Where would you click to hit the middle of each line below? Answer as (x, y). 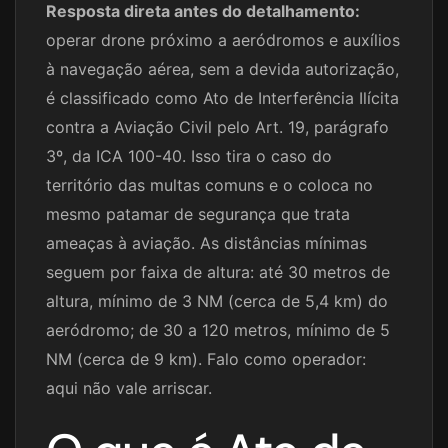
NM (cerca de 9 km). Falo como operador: (206, 359)
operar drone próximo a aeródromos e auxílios (223, 40)
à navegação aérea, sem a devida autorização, (222, 69)
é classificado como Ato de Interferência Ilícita (222, 98)
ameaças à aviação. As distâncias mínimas (206, 243)
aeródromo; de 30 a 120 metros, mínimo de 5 (218, 330)
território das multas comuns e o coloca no (209, 185)
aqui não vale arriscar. (129, 388)
